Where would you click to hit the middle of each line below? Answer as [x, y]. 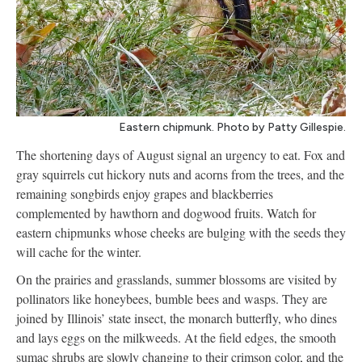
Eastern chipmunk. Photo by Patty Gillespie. [232, 127]
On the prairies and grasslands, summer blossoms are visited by [177, 279]
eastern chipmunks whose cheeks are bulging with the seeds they [181, 232]
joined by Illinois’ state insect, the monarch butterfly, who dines [177, 318]
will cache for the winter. [79, 251]
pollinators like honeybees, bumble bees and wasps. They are [172, 298]
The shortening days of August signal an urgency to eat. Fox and [181, 154]
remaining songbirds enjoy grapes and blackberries [145, 193]
